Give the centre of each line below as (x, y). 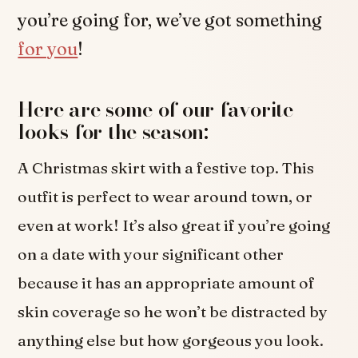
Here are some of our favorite (155, 109)
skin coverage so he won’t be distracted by (173, 312)
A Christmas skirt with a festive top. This (166, 168)
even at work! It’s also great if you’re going (174, 226)
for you (48, 49)
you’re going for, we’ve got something (170, 20)
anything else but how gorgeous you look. (171, 341)
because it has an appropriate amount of (167, 283)
